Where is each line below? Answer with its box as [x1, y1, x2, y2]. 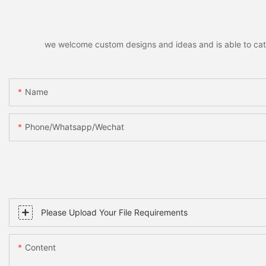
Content [25, 242, 56, 253]
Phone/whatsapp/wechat [25, 122, 124, 132]
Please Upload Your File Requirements [41, 207, 188, 218]
